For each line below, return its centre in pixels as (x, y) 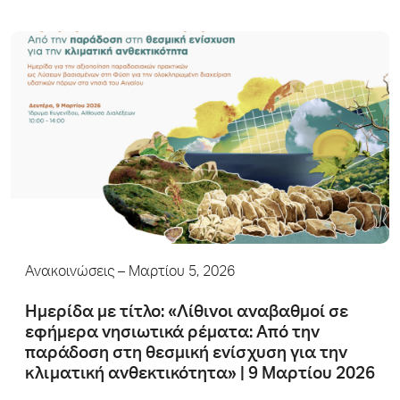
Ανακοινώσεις (70, 273)
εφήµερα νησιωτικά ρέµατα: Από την (172, 333)
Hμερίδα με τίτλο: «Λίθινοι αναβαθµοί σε (187, 313)
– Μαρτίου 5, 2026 (175, 273)
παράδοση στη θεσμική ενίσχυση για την (186, 354)
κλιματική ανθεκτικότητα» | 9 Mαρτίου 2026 (200, 375)
